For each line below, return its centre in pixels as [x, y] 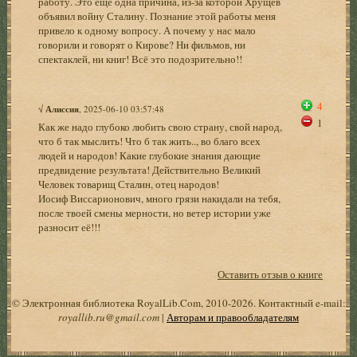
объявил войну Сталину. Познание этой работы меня [157, 16]
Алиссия [63, 109]
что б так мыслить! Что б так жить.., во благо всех [150, 141]
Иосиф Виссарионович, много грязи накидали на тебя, [160, 198]
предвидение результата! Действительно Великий [150, 169]
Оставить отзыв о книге [271, 274]
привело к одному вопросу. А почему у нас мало [147, 30]
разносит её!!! [70, 227]
